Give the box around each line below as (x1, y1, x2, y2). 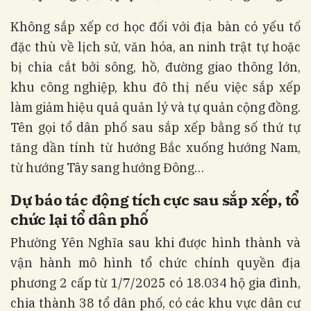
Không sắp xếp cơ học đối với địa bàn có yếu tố (10, 18, 301, 35)
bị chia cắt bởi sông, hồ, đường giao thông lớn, (10, 58, 301, 75)
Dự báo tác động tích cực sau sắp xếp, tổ (10, 189, 300, 210)
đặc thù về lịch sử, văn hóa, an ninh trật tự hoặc (10, 38, 301, 55)
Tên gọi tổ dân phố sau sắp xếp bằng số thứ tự (10, 119, 301, 135)
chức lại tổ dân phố (10, 208, 149, 229)
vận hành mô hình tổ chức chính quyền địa (10, 255, 301, 271)
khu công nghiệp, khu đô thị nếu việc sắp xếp (10, 78, 301, 95)
